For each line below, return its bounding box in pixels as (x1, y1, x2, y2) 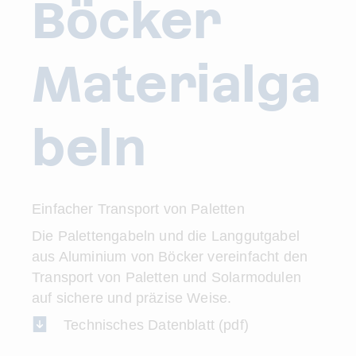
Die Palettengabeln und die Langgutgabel (32, 228, 300, 244)
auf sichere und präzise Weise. (32, 290, 236, 306)
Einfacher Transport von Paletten (32, 201, 245, 217)
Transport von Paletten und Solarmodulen (32, 269, 302, 285)
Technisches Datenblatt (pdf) (64, 317, 250, 333)
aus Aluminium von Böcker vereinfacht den (32, 249, 308, 265)
